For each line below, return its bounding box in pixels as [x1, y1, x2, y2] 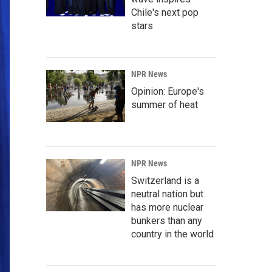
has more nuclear [131, 202, 203, 214]
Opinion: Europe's [131, 86, 204, 98]
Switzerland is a [131, 175, 199, 187]
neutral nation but [131, 188, 203, 200]
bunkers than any [131, 215, 202, 227]
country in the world [131, 228, 214, 240]
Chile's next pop [131, 7, 199, 19]
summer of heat [131, 99, 198, 111]
